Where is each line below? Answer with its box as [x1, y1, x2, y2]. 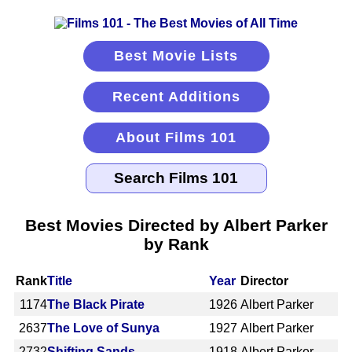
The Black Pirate [47, 297, 145, 311]
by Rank [143, 234, 209, 253]
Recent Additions [112, 89, 240, 104]
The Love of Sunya [47, 321, 159, 335]
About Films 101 [115, 130, 236, 145]
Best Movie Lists [114, 48, 238, 64]
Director [240, 273, 289, 288]
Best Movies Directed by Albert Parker [24, 215, 328, 234]
